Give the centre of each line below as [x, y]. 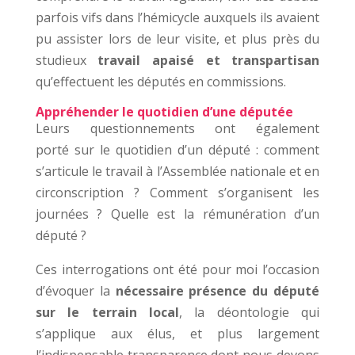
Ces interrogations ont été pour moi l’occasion [177, 270]
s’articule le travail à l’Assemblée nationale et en [177, 172]
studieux [67, 61]
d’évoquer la [75, 291]
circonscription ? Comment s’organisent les [177, 193]
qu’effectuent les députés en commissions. [160, 82]
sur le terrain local [107, 313]
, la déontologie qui [250, 313]
